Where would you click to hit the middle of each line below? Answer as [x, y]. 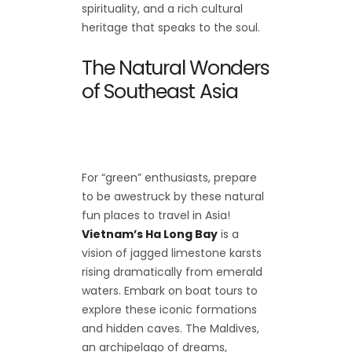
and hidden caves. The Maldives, [170, 329]
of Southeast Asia [160, 92]
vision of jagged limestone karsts [172, 253]
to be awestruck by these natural [173, 197]
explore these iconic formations [169, 310]
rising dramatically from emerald [172, 272]
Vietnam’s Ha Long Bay [150, 235]
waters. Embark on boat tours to [170, 291]
